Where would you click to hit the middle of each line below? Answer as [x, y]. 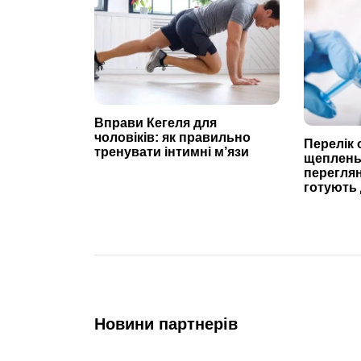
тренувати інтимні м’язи [172, 151]
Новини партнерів [166, 324]
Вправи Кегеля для [156, 122]
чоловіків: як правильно [172, 137]
